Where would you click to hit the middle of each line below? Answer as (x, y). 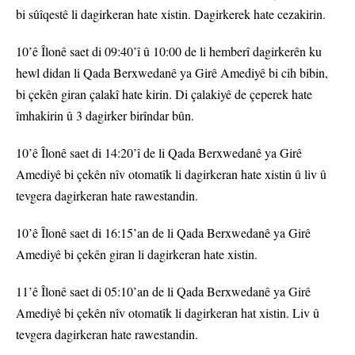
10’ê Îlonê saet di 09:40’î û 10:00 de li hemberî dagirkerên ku (169, 52)
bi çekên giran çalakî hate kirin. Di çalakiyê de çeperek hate (164, 94)
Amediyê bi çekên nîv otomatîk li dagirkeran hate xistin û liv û (171, 174)
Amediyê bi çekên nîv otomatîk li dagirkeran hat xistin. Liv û (168, 313)
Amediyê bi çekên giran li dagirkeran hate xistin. (137, 254)
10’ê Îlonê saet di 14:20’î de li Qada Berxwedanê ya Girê (159, 153)
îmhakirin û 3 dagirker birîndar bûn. (105, 116)
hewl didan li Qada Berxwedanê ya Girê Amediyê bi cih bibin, (172, 73)
